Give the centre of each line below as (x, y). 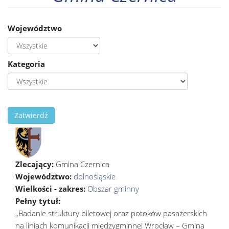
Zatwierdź (31, 115)
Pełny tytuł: (39, 201)
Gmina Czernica (83, 164)
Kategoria (26, 64)
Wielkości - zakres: (51, 188)
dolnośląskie (95, 176)
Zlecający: (36, 164)
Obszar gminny (113, 188)
